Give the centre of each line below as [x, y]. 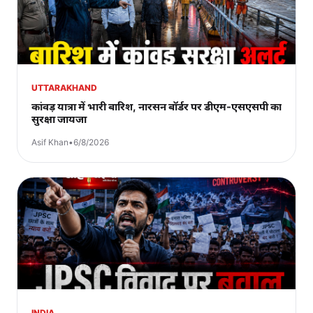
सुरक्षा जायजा [59, 119]
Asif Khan [50, 142]
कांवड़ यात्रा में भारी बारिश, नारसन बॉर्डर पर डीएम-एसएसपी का [156, 106]
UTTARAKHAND [64, 87]
